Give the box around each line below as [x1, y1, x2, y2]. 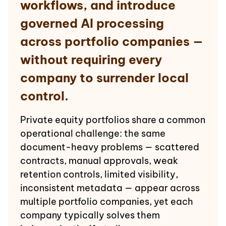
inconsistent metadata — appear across [20, 182, 200, 194]
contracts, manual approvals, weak [20, 155, 178, 166]
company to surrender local [20, 70, 189, 85]
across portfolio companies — [20, 34, 203, 49]
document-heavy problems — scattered [20, 141, 199, 153]
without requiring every [20, 52, 162, 67]
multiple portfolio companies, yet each [20, 196, 193, 207]
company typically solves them [20, 209, 160, 221]
